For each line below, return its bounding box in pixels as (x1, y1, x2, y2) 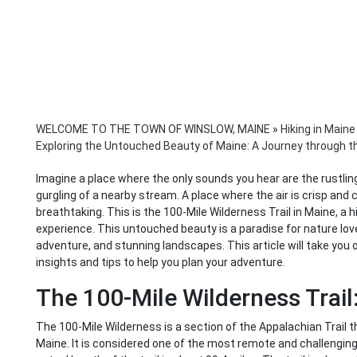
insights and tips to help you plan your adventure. (36, 256, 285, 269)
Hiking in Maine (280, 123, 355, 136)
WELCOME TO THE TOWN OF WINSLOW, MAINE (36, 123, 270, 136)
